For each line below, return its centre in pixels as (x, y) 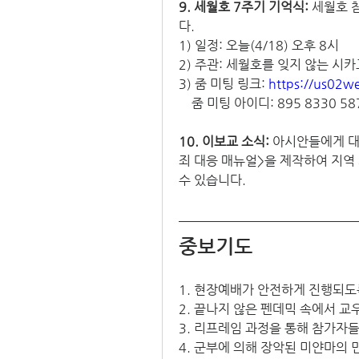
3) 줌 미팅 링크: (224, 84)
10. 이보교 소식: (226, 142)
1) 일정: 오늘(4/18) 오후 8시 (259, 46)
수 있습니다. (214, 180)
